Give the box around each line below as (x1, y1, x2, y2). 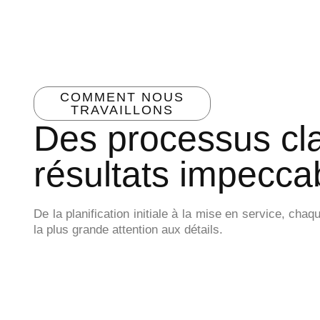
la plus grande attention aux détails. (34, 223, 223, 237)
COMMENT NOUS (60, 90, 185, 105)
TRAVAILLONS (71, 103, 174, 118)
